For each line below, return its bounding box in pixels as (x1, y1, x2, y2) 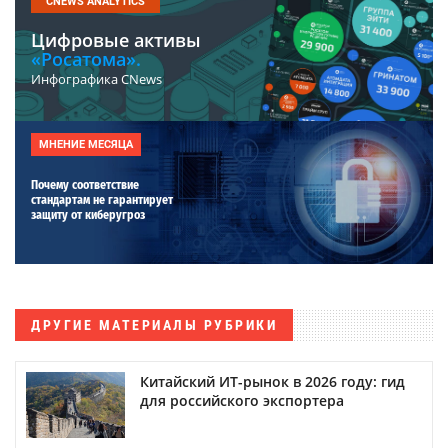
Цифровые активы (31, 27, 201, 52)
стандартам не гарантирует (31, 192, 173, 207)
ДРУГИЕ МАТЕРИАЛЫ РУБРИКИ (31, 316, 277, 333)
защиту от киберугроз (31, 207, 145, 222)
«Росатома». (31, 46, 141, 71)
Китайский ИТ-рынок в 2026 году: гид (140, 371, 405, 391)
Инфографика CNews (31, 69, 162, 88)
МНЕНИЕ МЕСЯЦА (39, 137, 133, 151)
